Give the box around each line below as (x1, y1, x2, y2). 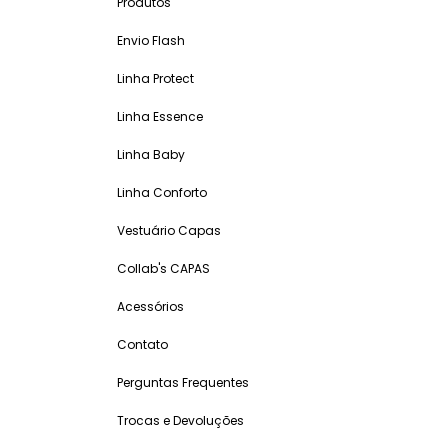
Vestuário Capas (117, 222, 221, 240)
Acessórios (117, 298, 184, 316)
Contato (117, 336, 168, 354)
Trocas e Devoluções (117, 412, 244, 430)
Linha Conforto (117, 184, 207, 202)
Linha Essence (117, 108, 203, 126)
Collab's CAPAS (117, 260, 210, 278)
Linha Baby (117, 146, 185, 164)
